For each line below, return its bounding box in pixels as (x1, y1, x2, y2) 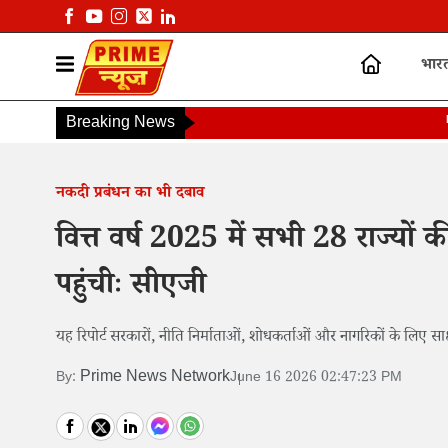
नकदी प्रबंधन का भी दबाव (56, 182, 204, 208)
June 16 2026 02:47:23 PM (230, 367, 402, 390)
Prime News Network (80, 366, 230, 392)
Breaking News (66, 112, 175, 138)
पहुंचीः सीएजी (56, 265, 206, 313)
